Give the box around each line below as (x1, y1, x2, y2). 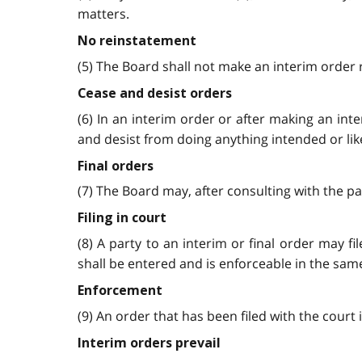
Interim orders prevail (78, 335, 221, 351)
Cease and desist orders (78, 85, 232, 101)
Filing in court (78, 210, 166, 226)
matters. (78, 5, 129, 23)
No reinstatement (78, 33, 196, 49)
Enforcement (78, 282, 162, 298)
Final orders (78, 158, 154, 174)
